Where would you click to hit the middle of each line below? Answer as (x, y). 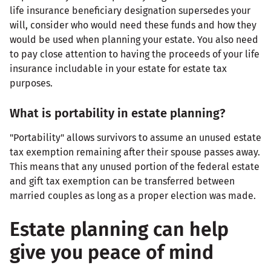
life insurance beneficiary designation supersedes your (130, 10)
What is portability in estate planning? (118, 113)
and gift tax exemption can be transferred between (122, 181)
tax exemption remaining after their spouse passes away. (135, 152)
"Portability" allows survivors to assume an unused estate (135, 137)
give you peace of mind (112, 252)
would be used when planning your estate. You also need (134, 39)
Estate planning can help (119, 229)
